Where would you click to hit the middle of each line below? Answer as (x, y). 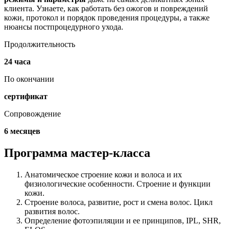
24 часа (17, 62)
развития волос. (52, 212)
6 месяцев (22, 131)
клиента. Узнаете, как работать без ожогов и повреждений (106, 9)
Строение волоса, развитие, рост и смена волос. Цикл (119, 202)
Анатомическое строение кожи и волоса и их (103, 175)
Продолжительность (40, 44)
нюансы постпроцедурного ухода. (64, 27)
